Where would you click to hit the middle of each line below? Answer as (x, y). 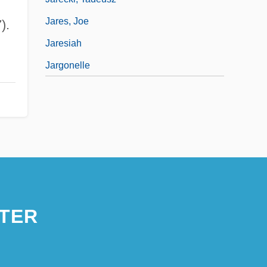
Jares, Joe (67, 21)
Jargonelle (68, 65)
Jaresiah (63, 43)
